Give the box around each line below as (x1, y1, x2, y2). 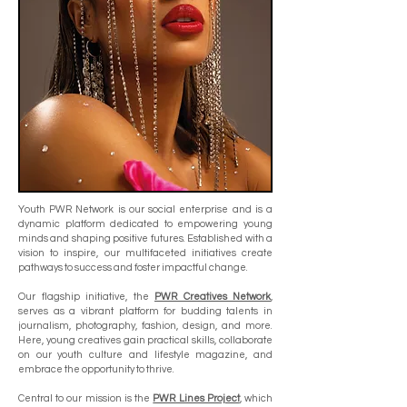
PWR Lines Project (153, 393, 240, 403)
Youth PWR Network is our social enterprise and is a (18, 204, 273, 214)
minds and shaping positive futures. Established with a (18, 233, 273, 243)
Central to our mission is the (18, 393, 154, 403)
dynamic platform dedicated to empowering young (18, 219, 273, 229)
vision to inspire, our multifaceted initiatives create (18, 248, 273, 258)
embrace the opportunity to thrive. (18, 364, 174, 374)
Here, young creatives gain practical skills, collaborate (18, 335, 273, 345)
